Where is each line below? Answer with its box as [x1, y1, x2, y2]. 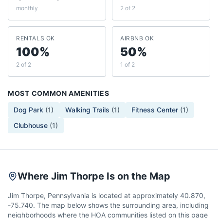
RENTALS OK [16, 35, 55, 42]
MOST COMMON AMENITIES [8, 89, 109, 97]
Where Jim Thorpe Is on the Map [18, 170, 170, 182]
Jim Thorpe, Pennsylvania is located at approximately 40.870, [8, 191, 205, 200]
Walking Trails [65, 106, 109, 114]
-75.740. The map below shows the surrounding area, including [8, 201, 209, 209]
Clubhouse [14, 121, 48, 129]
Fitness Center [131, 106, 178, 114]
